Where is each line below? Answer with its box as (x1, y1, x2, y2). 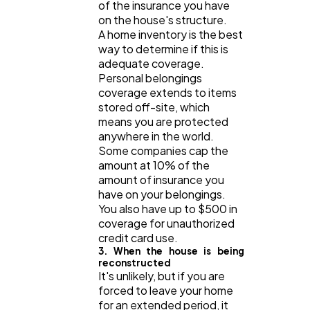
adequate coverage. (98, 55, 204, 71)
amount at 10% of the (98, 157, 210, 172)
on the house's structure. (98, 12, 227, 27)
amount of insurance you (98, 172, 224, 187)
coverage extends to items (98, 84, 237, 100)
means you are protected (98, 113, 228, 129)
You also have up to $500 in (98, 201, 237, 216)
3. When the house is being (98, 244, 244, 257)
